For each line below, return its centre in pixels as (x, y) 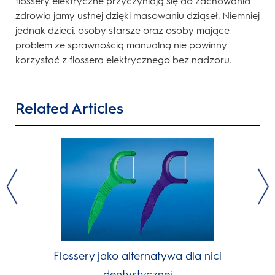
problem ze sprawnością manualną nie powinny (121, 45)
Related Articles (69, 109)
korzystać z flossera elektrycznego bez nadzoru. (123, 60)
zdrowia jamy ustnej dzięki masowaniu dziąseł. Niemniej (137, 16)
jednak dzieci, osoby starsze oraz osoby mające (122, 31)
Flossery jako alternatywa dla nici (138, 256)
